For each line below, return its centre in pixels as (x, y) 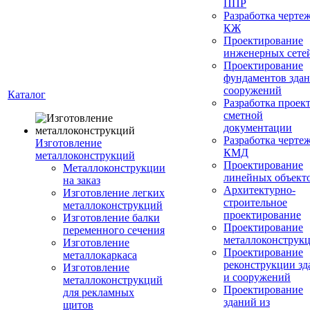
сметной (243, 115)
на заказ (82, 180)
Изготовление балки (111, 218)
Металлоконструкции (114, 168)
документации (258, 128)
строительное (255, 202)
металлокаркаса (100, 255)
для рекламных (99, 292)
